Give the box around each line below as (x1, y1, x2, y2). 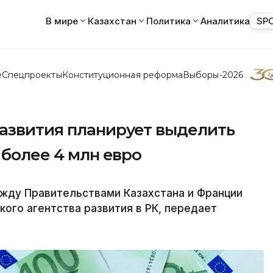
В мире (46, 15, 78, 27)
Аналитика (200, 15, 250, 27)
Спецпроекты (1, 69, 62, 80)
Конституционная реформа (62, 69, 183, 80)
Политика (146, 15, 191, 27)
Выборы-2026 (183, 69, 243, 80)
